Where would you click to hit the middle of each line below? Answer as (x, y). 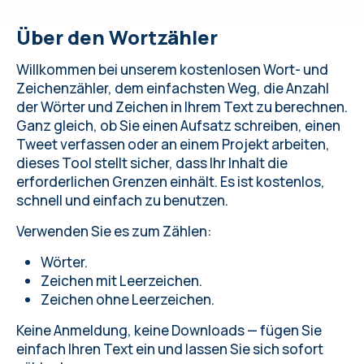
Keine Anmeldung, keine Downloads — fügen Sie (169, 330)
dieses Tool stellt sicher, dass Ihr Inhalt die (152, 163)
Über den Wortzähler (117, 37)
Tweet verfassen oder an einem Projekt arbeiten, (173, 144)
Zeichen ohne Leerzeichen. (128, 299)
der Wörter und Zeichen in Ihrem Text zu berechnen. (182, 107)
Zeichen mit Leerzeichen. (121, 281)
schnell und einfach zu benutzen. (122, 200)
